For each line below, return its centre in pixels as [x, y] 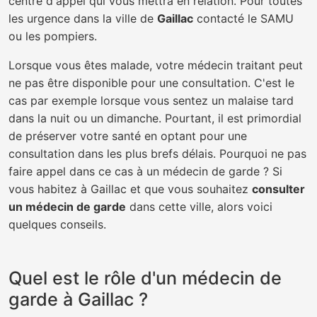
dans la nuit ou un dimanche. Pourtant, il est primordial [155, 118]
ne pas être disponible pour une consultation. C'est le [151, 83]
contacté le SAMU [243, 18]
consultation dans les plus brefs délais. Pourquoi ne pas [157, 154]
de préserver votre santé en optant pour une [128, 136]
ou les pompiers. [53, 36]
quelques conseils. [57, 224]
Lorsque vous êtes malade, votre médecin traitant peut [156, 65]
